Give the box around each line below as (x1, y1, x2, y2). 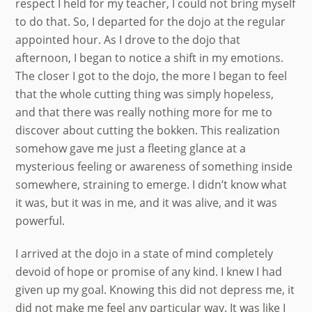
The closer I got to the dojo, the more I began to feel (15, 68, 288, 84)
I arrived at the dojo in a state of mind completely (15, 245, 274, 261)
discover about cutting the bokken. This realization (15, 122, 281, 138)
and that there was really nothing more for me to (15, 104, 273, 120)
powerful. (15, 212, 68, 228)
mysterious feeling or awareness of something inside (15, 158, 293, 174)
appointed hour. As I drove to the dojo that (15, 31, 241, 47)
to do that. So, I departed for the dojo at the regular (15, 13, 286, 29)
